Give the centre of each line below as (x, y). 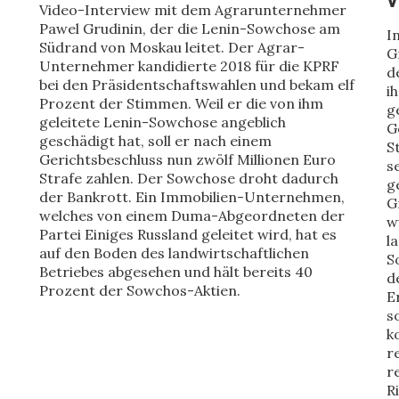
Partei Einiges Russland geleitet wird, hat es (188, 234)
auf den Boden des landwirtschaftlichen (174, 253)
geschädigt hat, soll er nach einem (155, 141)
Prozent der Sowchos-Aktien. (140, 290)
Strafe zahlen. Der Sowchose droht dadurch (189, 178)
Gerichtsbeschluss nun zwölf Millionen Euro (187, 159)
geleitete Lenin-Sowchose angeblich (163, 122)
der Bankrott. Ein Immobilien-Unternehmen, (192, 197)
